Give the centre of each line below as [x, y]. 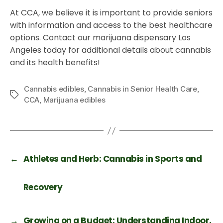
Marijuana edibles [74, 100]
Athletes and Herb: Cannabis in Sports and [112, 159]
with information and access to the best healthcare [111, 25]
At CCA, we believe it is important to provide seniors [111, 13]
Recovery [43, 187]
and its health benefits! [55, 63]
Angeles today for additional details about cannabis [111, 50]
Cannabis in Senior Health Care [142, 89]
